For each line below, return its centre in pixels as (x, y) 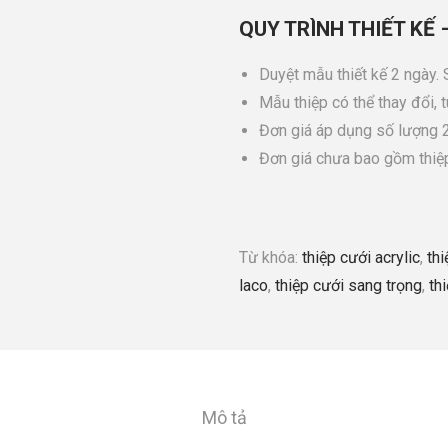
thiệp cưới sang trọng (348, 285)
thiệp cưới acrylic (361, 257)
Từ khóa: (270, 257)
